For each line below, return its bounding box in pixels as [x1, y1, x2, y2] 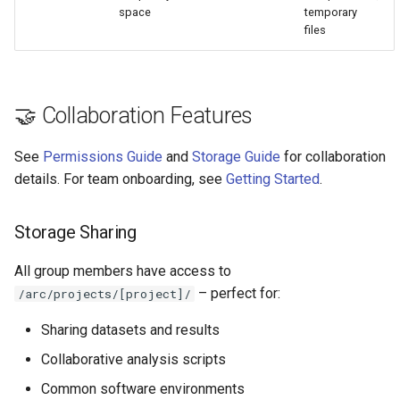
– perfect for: [195, 284, 280, 302]
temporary [304, 4, 357, 19]
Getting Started [226, 170, 320, 187]
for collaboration [280, 147, 386, 165]
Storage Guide [192, 147, 280, 165]
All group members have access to [14, 262, 231, 279]
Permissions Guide [43, 147, 162, 165]
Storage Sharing [14, 221, 137, 243]
